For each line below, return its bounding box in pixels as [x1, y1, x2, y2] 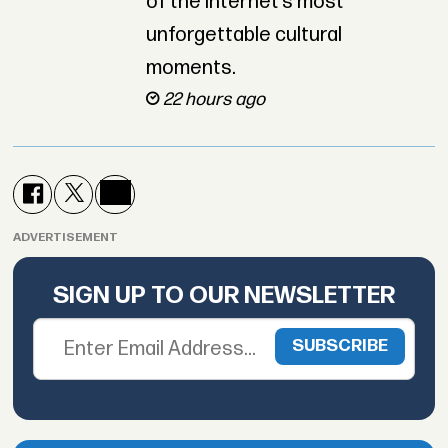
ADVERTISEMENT [13, 229, 119, 245]
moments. [145, 56, 236, 81]
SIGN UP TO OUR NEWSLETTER [53, 281, 395, 311]
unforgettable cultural [145, 23, 342, 48]
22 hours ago [162, 89, 265, 111]
